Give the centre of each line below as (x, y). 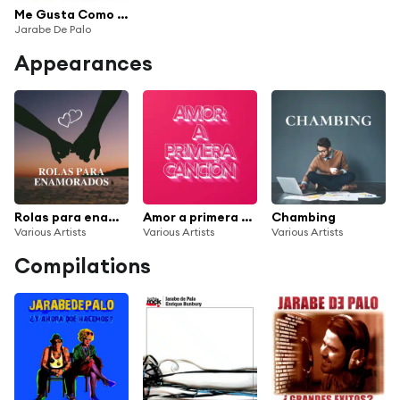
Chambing (304, 217)
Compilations (83, 265)
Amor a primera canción (246, 217)
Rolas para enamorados (113, 217)
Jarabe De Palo (53, 29)
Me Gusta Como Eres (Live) (122, 15)
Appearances (83, 63)
